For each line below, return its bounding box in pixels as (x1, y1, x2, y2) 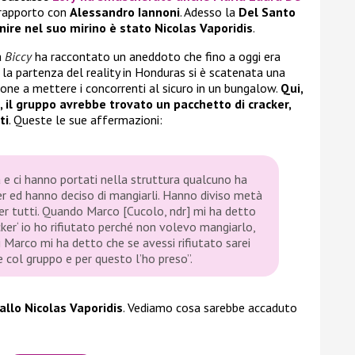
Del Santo (239, 4, 296, 21)
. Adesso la (180, 4, 239, 21)
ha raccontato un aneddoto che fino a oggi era (32, 48, 281, 65)
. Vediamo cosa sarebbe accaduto (123, 300, 297, 316)
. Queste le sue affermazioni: (9, 112, 162, 128)
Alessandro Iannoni (70, 4, 180, 21)
